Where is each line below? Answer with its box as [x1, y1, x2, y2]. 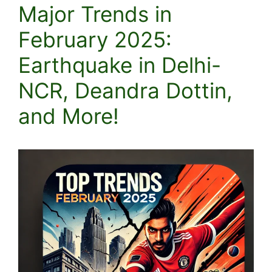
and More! [18, 103, 119, 129]
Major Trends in [18, 1, 172, 27]
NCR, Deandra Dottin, [18, 78, 233, 103]
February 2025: [18, 27, 172, 52]
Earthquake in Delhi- [18, 52, 221, 78]
